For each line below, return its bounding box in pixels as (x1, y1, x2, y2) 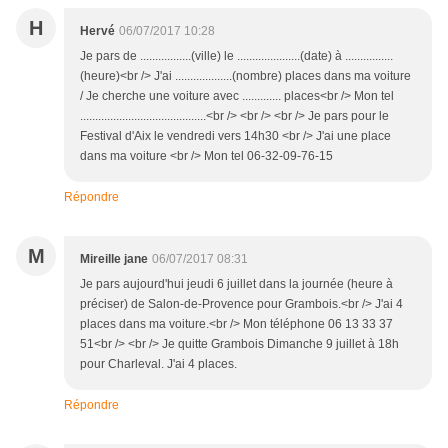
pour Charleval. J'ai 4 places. (80, 357, 237, 371)
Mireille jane (80, 252, 148, 266)
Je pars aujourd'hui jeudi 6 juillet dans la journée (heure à (80, 277, 393, 291)
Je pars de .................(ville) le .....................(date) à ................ (80, 49, 393, 63)
